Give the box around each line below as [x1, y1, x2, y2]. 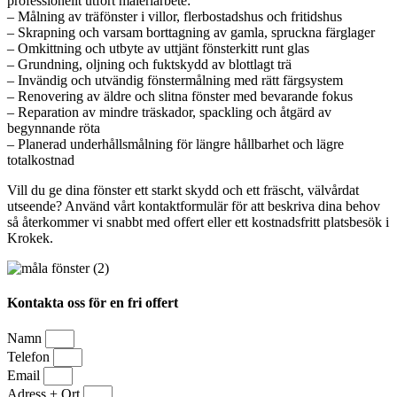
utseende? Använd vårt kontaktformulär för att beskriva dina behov [7, 198, 380, 214]
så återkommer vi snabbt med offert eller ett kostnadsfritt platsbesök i [7, 214, 389, 230]
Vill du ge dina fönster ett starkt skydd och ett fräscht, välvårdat [7, 182, 359, 198]
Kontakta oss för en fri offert [7, 294, 178, 310]
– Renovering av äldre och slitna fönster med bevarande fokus [7, 88, 353, 104]
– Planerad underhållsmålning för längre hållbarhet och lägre [7, 136, 344, 152]
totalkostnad [7, 152, 74, 167]
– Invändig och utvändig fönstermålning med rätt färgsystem [7, 72, 343, 88]
